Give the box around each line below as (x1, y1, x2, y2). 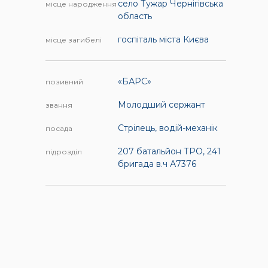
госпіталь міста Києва (117, 34, 209, 45)
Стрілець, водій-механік (117, 123, 218, 134)
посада (45, 124, 73, 133)
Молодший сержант (117, 99, 205, 111)
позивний (45, 77, 84, 87)
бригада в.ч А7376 (117, 159, 196, 170)
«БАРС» (117, 76, 151, 87)
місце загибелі (45, 35, 102, 45)
